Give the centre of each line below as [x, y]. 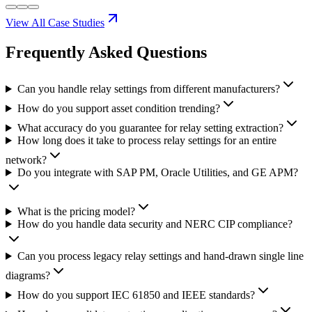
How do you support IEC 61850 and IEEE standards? [136, 295]
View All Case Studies [55, 23]
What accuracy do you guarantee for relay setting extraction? [150, 128]
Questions [172, 53]
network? [26, 160]
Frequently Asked [69, 53]
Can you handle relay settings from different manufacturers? [148, 89]
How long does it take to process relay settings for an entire [147, 141]
